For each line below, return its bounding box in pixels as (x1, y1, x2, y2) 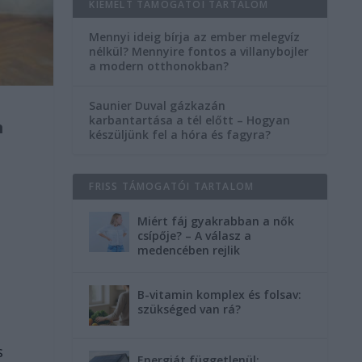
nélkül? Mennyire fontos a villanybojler (89, 43, 309, 59)
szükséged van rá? (137, 301, 242, 317)
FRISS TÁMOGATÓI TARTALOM (89, 179, 255, 193)
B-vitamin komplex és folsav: (137, 286, 302, 302)
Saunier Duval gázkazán (89, 97, 226, 113)
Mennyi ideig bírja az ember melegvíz (89, 28, 301, 44)
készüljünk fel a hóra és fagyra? (89, 126, 271, 142)
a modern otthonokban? (89, 57, 229, 74)
